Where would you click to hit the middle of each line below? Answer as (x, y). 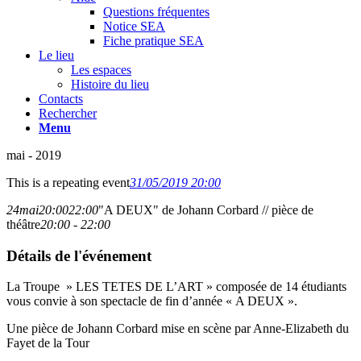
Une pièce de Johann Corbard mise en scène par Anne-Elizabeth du (178, 329)
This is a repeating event (68, 183)
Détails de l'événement (79, 255)
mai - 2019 (34, 155)
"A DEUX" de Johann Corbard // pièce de (206, 210)
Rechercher (68, 113)
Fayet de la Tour (48, 343)
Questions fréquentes (156, 12)
